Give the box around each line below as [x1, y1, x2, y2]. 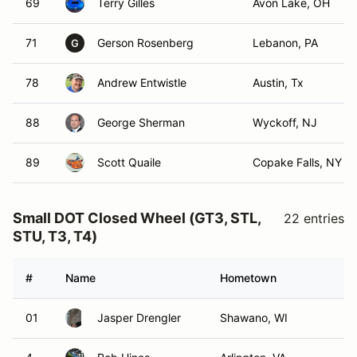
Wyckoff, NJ [253, 116, 317, 129]
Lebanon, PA [253, 36, 318, 49]
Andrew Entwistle [97, 76, 186, 89]
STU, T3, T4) [13, 228, 97, 245]
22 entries [284, 210, 344, 226]
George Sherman [97, 116, 185, 129]
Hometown [220, 271, 277, 284]
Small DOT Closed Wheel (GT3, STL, [13, 210, 261, 226]
